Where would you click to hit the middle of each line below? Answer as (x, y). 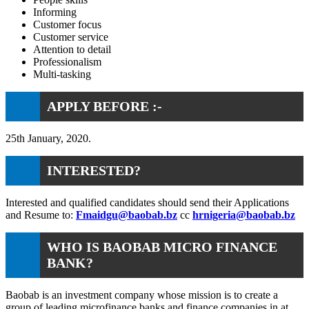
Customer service (71, 37)
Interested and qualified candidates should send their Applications (147, 202)
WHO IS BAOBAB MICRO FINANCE (162, 247)
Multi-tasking (62, 74)
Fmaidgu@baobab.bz (127, 215)
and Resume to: (41, 215)
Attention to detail (72, 49)
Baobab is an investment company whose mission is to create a (142, 295)
